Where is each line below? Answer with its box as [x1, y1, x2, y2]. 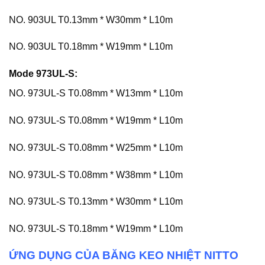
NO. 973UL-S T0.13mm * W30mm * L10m [9, 196, 183, 207]
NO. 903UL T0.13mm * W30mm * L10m [9, 14, 173, 25]
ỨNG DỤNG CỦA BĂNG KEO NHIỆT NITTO [9, 248, 238, 261]
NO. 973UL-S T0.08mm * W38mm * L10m [9, 169, 183, 180]
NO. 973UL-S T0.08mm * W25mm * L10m [9, 142, 183, 153]
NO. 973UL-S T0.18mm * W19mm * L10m [9, 224, 183, 234]
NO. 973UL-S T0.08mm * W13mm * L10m [9, 88, 183, 99]
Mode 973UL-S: [9, 69, 77, 79]
